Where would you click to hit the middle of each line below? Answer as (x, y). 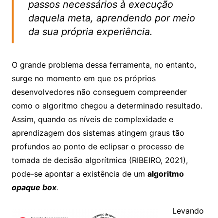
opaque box (34, 188)
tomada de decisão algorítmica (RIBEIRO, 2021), (100, 160)
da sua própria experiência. (92, 32)
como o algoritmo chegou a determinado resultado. (107, 106)
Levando (188, 211)
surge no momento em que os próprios (83, 79)
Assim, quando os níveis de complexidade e (92, 119)
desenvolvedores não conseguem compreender (99, 92)
